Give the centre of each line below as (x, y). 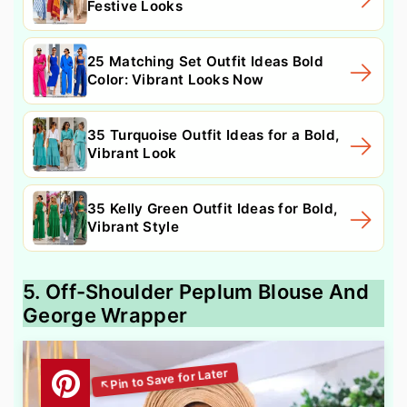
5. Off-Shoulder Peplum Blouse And (196, 292)
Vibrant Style (133, 227)
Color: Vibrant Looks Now (176, 80)
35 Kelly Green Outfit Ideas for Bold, (213, 209)
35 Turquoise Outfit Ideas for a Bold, (213, 135)
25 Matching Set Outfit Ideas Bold (205, 62)
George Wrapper (105, 316)
